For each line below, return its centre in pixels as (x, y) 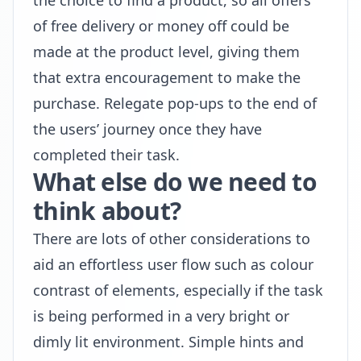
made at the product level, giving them (166, 52)
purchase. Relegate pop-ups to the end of (175, 103)
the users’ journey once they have (147, 129)
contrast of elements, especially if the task (178, 290)
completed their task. (106, 155)
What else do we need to (175, 182)
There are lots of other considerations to (172, 239)
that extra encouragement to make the (167, 77)
